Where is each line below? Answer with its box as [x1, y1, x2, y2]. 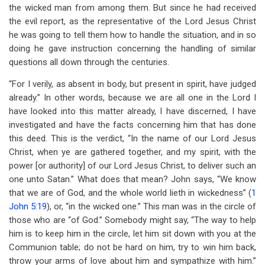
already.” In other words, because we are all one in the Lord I [9, 92, 256, 103]
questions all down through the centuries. [9, 57, 169, 67]
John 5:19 [9, 201, 47, 212]
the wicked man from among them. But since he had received [9, 2, 256, 13]
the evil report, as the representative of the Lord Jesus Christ [9, 16, 256, 27]
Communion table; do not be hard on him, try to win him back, [9, 242, 256, 253]
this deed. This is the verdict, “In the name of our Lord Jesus [9, 133, 256, 144]
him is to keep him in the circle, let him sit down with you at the [9, 228, 256, 239]
